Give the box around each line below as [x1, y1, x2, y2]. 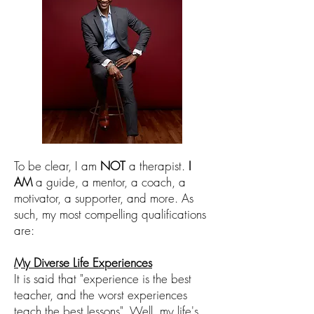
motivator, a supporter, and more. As [14, 190, 193, 207]
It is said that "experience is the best [14, 271, 191, 287]
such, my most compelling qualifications [14, 206, 206, 223]
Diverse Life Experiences [30, 254, 152, 271]
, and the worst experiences [50, 287, 187, 303]
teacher [14, 287, 50, 303]
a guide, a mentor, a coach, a [32, 174, 186, 191]
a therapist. [125, 158, 189, 175]
